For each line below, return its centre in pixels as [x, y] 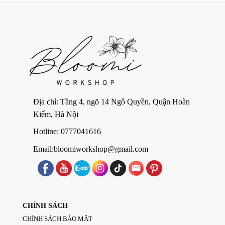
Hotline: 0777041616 [67, 132]
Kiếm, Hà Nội [55, 114]
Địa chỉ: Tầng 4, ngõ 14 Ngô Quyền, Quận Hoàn [111, 101]
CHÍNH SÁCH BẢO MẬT [58, 219]
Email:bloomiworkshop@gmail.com [90, 149]
